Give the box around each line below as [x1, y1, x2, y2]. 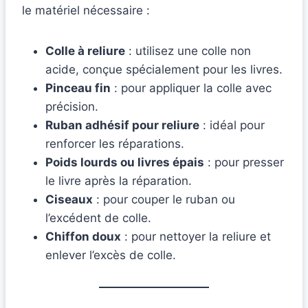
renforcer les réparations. [45, 137, 184, 151]
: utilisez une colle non [125, 44, 251, 58]
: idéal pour [199, 118, 265, 133]
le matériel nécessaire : [22, 3, 150, 18]
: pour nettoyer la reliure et [121, 230, 271, 244]
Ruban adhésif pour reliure [45, 118, 199, 133]
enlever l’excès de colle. [45, 248, 176, 263]
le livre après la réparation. [45, 174, 192, 188]
